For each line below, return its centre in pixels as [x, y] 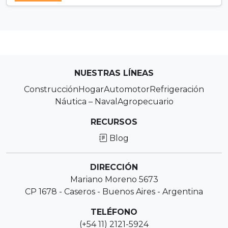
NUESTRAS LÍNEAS [114, 73]
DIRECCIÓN [114, 167]
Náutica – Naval [86, 102]
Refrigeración [177, 89]
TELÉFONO [114, 212]
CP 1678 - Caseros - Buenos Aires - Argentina [114, 192]
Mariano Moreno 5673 [114, 179]
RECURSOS [114, 122]
